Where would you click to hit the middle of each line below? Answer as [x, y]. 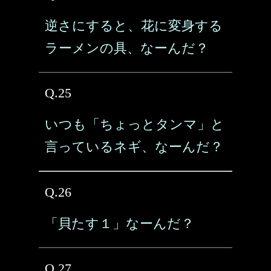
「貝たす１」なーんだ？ [119, 224]
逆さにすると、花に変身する [134, 26]
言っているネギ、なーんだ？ [134, 147]
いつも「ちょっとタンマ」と [135, 124]
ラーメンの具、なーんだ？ [127, 48]
